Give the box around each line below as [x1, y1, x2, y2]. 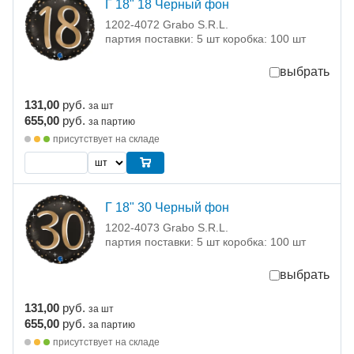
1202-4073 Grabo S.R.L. [105, 221, 228, 235]
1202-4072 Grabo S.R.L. [105, 18, 228, 32]
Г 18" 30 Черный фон [105, 201, 229, 215]
